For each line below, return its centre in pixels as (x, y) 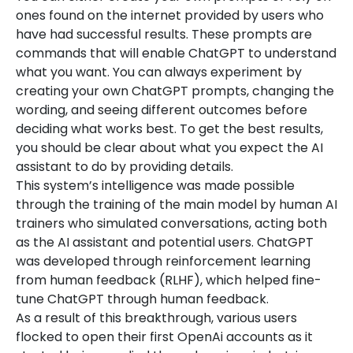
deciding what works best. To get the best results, (169, 129)
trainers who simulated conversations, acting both (171, 223)
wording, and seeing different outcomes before (162, 110)
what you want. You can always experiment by (159, 72)
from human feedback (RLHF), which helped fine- (169, 280)
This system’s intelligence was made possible (155, 186)
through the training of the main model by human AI (176, 204)
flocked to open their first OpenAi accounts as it (164, 337)
